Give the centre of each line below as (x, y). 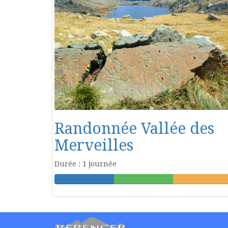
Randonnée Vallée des (134, 128)
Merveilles (94, 145)
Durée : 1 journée (85, 164)
